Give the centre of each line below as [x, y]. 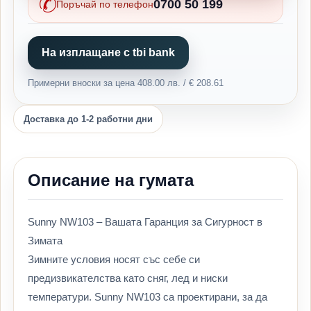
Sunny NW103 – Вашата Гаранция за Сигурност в [145, 222]
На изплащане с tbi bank [108, 52]
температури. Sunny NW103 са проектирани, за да [148, 297]
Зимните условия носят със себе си [114, 259]
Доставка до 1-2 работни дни [88, 119]
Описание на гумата [111, 180]
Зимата [45, 241]
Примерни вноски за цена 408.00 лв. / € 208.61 [126, 83]
